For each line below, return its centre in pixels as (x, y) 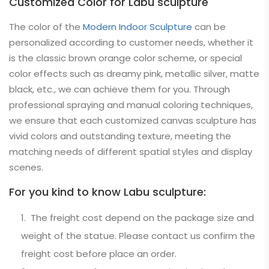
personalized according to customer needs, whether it (131, 42)
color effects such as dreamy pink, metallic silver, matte (134, 74)
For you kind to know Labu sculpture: (107, 192)
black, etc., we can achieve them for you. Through (119, 89)
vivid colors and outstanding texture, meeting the (120, 136)
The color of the (46, 27)
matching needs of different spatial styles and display (131, 152)
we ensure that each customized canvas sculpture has (133, 120)
